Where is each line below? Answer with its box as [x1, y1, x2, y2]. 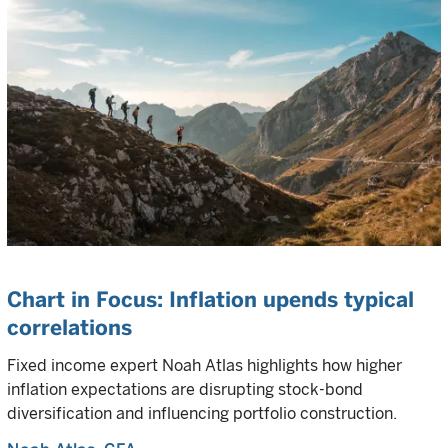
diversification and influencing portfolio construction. [7, 404, 397, 424]
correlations [7, 315, 132, 341]
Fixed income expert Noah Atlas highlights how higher [7, 356, 402, 376]
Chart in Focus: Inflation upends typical [7, 287, 414, 313]
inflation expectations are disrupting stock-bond [7, 380, 363, 400]
